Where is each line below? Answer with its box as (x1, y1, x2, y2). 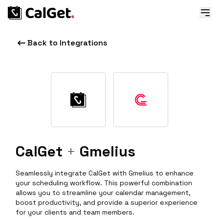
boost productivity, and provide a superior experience (16, 198, 197, 207)
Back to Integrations (27, 38, 108, 48)
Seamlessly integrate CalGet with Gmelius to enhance (16, 169, 194, 177)
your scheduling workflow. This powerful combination (16, 178, 192, 187)
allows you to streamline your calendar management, (16, 188, 191, 197)
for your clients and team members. (16, 208, 134, 217)
